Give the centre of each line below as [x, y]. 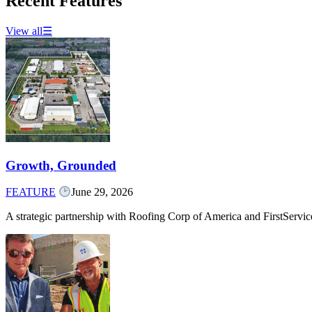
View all [24, 31]
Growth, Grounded [61, 165]
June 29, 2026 [102, 192]
